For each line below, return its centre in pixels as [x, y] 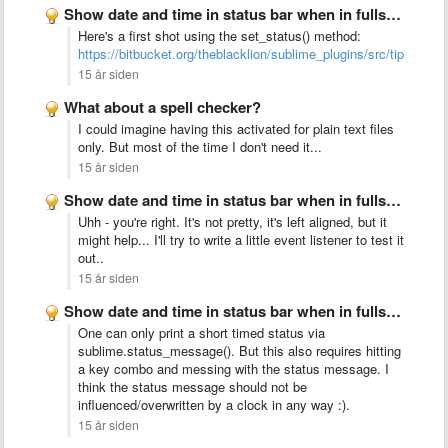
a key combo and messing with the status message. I [233, 368]
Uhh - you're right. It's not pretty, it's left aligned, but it [232, 221]
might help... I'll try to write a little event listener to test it [241, 239]
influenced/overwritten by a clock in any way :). [214, 404]
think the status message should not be [192, 386]
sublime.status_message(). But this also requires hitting [239, 350]
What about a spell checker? [162, 107]
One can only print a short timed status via [201, 332]
